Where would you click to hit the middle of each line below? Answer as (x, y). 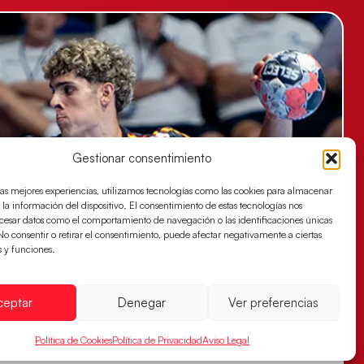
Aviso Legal (225, 340)
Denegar (142, 302)
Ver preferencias (274, 302)
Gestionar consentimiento (142, 158)
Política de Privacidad (157, 340)
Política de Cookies (73, 340)
